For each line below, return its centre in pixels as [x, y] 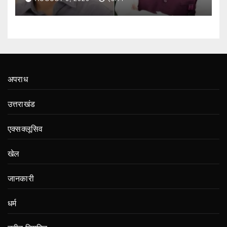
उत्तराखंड [21, 104]
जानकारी [21, 179]
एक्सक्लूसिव [25, 129]
